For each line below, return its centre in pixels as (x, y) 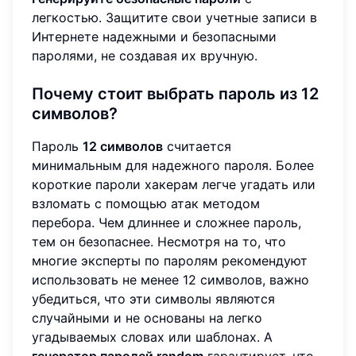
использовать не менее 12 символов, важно (170, 279)
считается (197, 146)
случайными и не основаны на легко (147, 317)
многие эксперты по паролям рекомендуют (170, 260)
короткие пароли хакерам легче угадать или (174, 184)
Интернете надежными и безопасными (154, 36)
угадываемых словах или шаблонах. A (152, 337)
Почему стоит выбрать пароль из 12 (175, 93)
